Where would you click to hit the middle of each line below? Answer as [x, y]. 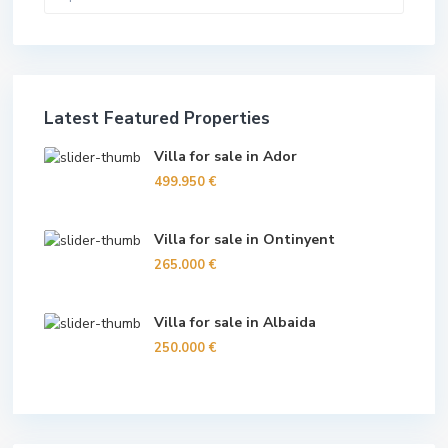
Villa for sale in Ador [225, 156]
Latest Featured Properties [157, 118]
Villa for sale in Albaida [235, 322]
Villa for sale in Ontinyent [244, 239]
